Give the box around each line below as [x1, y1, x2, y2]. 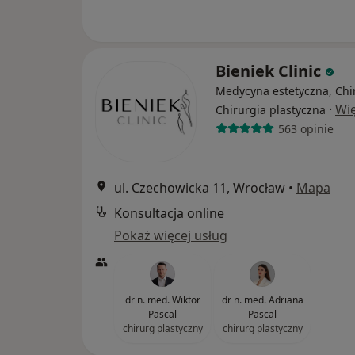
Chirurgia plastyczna [216, 102, 326, 117]
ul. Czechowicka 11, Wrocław [114, 179, 285, 197]
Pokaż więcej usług [114, 227, 227, 244]
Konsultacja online [114, 204, 224, 222]
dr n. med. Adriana [221, 293, 303, 307]
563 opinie [277, 120, 334, 136]
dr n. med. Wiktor [124, 293, 200, 307]
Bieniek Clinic [216, 60, 325, 82]
